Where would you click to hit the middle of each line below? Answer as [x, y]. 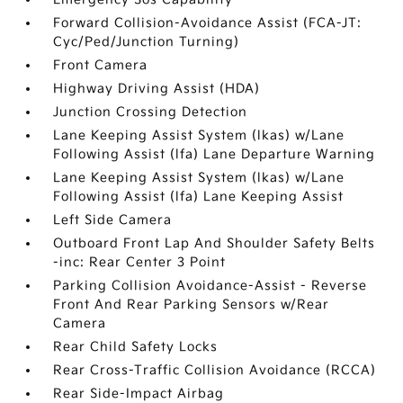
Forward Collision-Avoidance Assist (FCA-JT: [208, 23]
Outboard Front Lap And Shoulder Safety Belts [215, 243]
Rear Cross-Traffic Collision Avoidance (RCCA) [215, 370]
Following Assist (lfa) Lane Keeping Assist [199, 197]
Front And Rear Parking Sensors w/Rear [192, 304]
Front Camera [101, 65]
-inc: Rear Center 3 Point [140, 262]
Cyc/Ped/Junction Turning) [147, 42]
